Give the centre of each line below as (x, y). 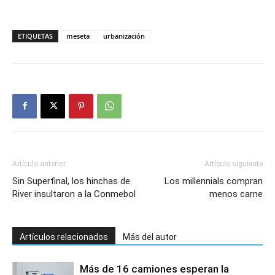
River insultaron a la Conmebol (74, 194)
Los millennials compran (214, 181)
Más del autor (150, 237)
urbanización (124, 36)
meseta (78, 36)
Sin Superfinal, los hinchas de (71, 181)
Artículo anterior (39, 164)
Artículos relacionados (64, 237)
